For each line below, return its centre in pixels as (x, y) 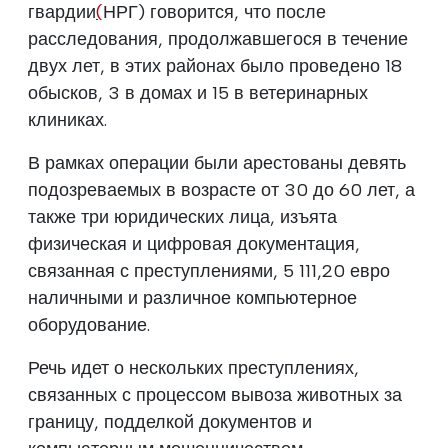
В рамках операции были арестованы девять (217, 162)
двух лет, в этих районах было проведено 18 (215, 65)
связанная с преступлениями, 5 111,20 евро (209, 270)
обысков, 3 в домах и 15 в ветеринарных (198, 92)
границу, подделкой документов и (170, 421)
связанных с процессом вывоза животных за (215, 394)
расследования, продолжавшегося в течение (218, 38)
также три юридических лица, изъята (182, 216)
